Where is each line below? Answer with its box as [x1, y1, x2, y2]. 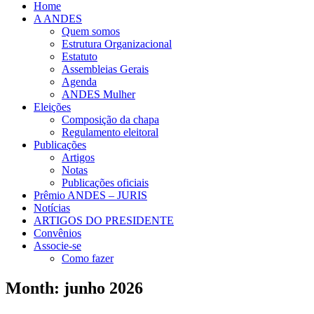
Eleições [34, 101, 71, 113]
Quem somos [62, 25, 120, 37]
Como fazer [62, 252, 114, 264]
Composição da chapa [62, 114, 159, 125]
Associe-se [34, 240, 81, 252]
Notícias [34, 202, 70, 214]
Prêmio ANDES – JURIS [34, 189, 147, 201]
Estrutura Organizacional [62, 38, 172, 50]
